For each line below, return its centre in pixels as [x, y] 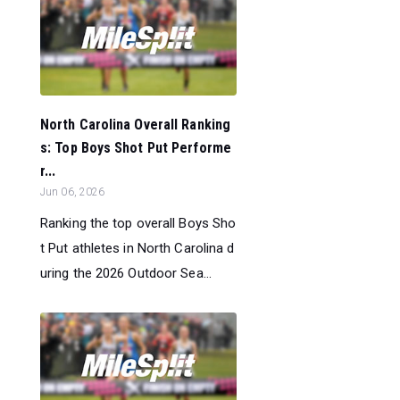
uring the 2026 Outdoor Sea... [126, 273]
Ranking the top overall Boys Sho [138, 223]
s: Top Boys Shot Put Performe [136, 147]
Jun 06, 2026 [73, 192]
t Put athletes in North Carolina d [137, 248]
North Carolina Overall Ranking [136, 124]
